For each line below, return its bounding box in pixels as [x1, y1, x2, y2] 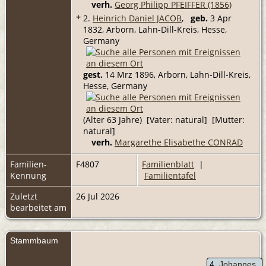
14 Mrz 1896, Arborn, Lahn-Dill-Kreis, [103, 68, 251, 80]
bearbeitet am [10, 201, 66, 213]
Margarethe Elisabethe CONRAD [115, 136, 243, 148]
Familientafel [144, 169, 196, 181]
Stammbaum [10, 235, 58, 245]
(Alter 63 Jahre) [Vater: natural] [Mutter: [83, 113, 245, 125]
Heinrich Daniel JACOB [93, 12, 182, 24]
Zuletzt [10, 190, 37, 202]
